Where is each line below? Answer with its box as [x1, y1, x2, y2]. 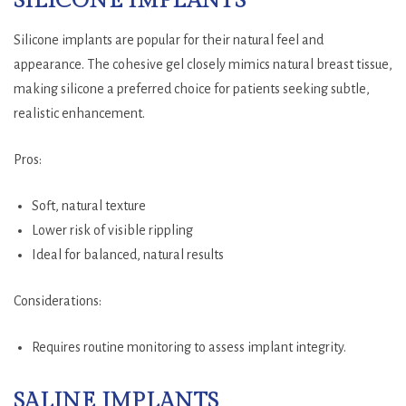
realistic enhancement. [14, 105, 145, 121]
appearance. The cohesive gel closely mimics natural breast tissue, [14, 56, 392, 72]
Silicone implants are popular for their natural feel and [14, 32, 324, 47]
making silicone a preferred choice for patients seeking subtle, [14, 81, 370, 96]
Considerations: [14, 293, 101, 308]
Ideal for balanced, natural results [32, 246, 224, 262]
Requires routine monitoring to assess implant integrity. [32, 339, 346, 354]
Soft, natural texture [32, 198, 146, 213]
